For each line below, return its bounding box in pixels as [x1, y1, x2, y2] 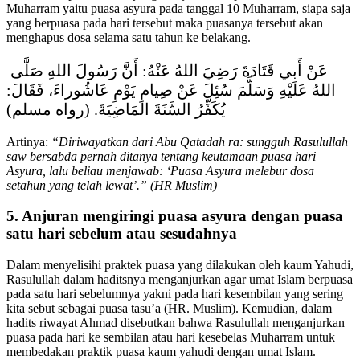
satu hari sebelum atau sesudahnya [6, 225, 237, 243]
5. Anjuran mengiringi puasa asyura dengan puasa [6, 207, 343, 225]
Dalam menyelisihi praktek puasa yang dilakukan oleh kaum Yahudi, [6, 257, 354, 272]
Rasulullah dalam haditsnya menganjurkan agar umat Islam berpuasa [6, 272, 353, 286]
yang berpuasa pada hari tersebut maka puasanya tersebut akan [6, 15, 323, 30]
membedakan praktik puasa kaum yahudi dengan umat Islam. [6, 344, 319, 358]
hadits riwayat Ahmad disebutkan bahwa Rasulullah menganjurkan [6, 315, 345, 329]
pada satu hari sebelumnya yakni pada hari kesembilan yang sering [6, 286, 343, 301]
